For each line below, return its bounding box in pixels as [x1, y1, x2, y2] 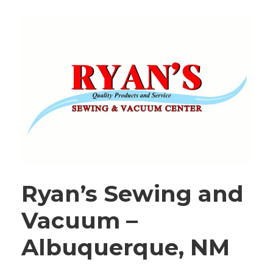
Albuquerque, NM [21, 233, 230, 261]
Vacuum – [21, 206, 138, 234]
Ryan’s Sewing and [21, 179, 244, 207]
